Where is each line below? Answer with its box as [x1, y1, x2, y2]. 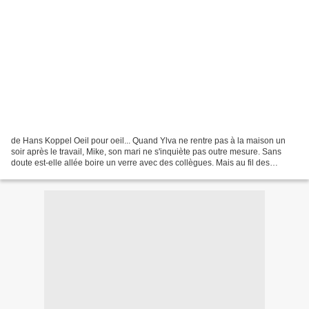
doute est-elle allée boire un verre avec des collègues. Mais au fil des [11, 157, 270, 168]
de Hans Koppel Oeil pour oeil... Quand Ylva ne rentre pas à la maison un [11, 135, 286, 146]
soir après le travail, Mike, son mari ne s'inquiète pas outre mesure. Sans [11, 146, 281, 157]
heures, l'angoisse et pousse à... [11, 168, 131, 179]
